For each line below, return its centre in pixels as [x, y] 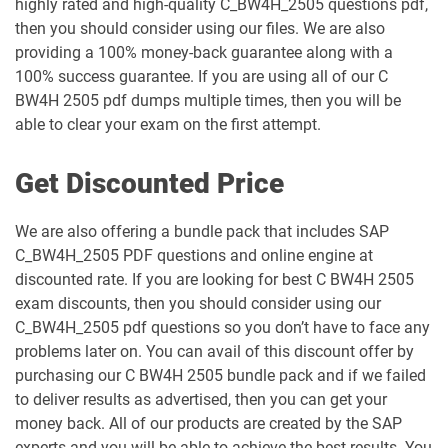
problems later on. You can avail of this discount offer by [214, 351]
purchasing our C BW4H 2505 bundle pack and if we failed [220, 375]
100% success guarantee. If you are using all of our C [201, 76]
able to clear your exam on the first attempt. [168, 124]
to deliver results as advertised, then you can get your [201, 399]
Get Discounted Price [149, 183]
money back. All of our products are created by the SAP [208, 423]
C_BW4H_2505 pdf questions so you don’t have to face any [222, 327]
